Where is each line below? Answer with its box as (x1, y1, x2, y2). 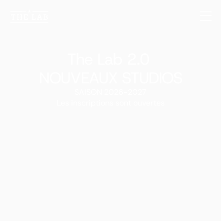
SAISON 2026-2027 (74, 87, 147, 97)
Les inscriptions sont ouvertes (56, 98, 165, 108)
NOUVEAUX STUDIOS (38, 68, 183, 88)
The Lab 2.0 (67, 49, 154, 70)
